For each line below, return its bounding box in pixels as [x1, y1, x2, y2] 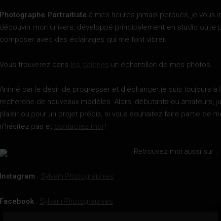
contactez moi [54, 122, 103, 131]
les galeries [71, 60, 109, 69]
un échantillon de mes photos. [109, 60, 212, 69]
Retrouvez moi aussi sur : [133, 147, 217, 156]
